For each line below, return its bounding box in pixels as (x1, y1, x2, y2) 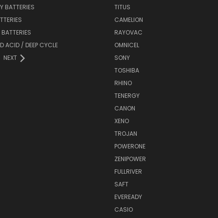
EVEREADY (114, 193, 142, 201)
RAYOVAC (114, 28, 143, 37)
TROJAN (114, 129, 137, 138)
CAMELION (114, 16, 143, 24)
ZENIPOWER (114, 155, 146, 163)
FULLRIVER (114, 167, 142, 176)
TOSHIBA (114, 66, 139, 75)
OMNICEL (114, 41, 139, 50)
